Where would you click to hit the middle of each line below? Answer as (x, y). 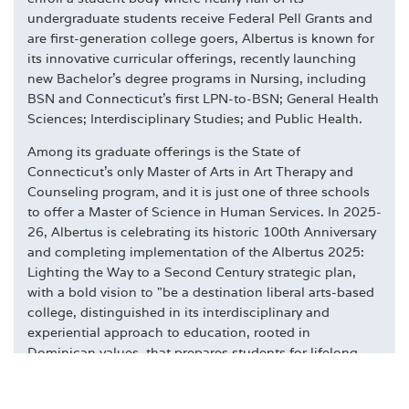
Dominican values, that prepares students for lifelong (193, 353)
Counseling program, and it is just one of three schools (199, 192)
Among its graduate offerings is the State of (164, 152)
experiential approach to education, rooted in (169, 333)
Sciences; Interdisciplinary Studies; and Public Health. (197, 119)
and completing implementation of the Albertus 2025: (196, 252)
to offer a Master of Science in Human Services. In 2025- (204, 212)
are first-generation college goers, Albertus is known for (201, 38)
